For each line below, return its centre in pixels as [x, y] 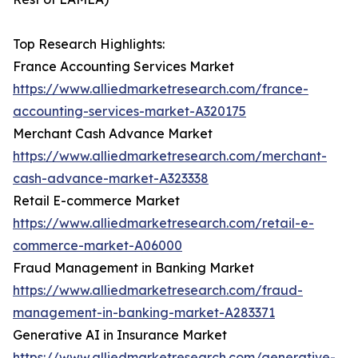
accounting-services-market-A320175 [129, 111]
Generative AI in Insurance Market [120, 335]
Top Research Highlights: [89, 44]
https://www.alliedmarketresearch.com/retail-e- [163, 223]
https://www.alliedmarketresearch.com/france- [161, 89]
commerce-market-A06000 [97, 246]
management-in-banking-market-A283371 [144, 313]
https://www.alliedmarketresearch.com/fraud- [158, 290]
